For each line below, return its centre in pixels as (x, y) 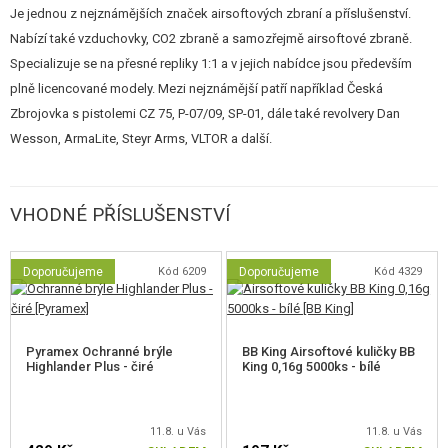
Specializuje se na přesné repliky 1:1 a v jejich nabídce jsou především (211, 63)
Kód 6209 (181, 271)
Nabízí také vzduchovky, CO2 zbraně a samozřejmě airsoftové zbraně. (211, 38)
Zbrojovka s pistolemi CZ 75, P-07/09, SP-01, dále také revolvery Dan (205, 113)
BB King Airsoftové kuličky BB (329, 351)
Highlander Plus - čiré (90, 366)
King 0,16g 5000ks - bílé (312, 366)
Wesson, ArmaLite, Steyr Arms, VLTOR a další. (141, 138)
